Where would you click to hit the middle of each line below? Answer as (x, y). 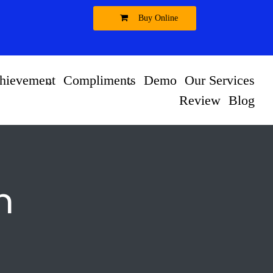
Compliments (100, 80)
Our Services (220, 80)
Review (200, 100)
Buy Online (157, 18)
